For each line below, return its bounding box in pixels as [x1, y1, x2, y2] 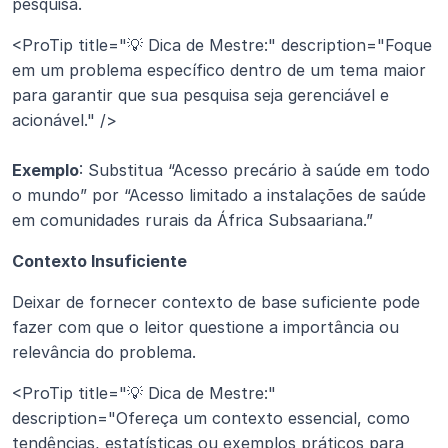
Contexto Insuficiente [12, 250, 187, 271]
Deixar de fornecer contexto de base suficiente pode [12, 291, 420, 312]
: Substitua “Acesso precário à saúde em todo [79, 159, 430, 180]
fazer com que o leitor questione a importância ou [12, 316, 399, 337]
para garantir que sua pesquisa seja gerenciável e [12, 84, 389, 105]
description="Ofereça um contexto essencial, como [12, 407, 410, 428]
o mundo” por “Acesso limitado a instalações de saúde [12, 184, 426, 205]
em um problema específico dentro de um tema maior [12, 59, 426, 80]
